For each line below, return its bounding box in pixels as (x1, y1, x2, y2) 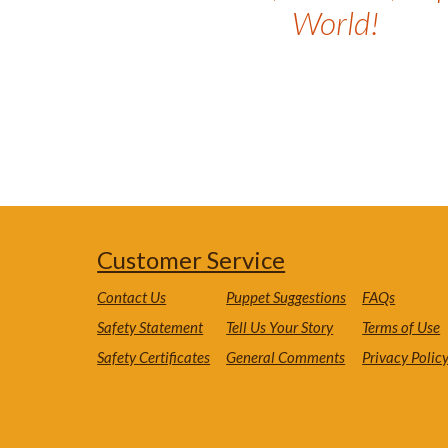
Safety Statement (97, 318, 204, 337)
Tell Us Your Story (226, 318, 334, 337)
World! (292, 3, 380, 43)
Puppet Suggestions (226, 288, 347, 307)
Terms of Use (362, 318, 441, 337)
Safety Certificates (97, 348, 211, 367)
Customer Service (97, 245, 286, 275)
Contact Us (97, 288, 167, 307)
